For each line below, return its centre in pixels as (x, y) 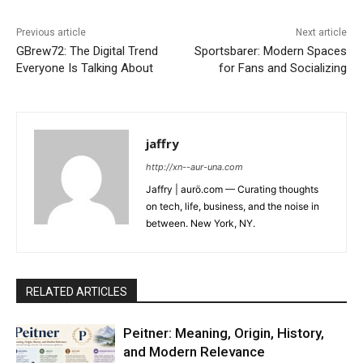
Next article (321, 32)
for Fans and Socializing (282, 68)
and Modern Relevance (194, 352)
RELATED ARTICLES (77, 292)
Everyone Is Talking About (85, 68)
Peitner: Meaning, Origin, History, (224, 333)
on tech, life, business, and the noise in (233, 206)
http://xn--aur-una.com (194, 167)
